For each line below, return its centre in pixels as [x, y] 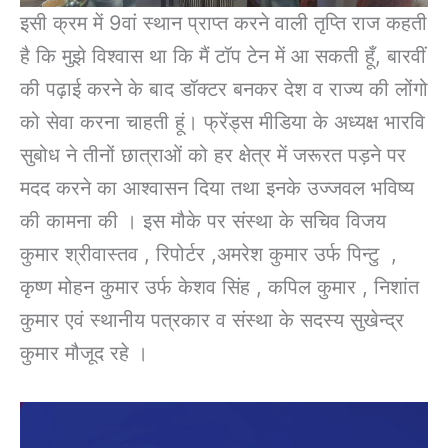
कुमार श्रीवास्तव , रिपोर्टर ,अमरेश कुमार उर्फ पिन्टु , [208, 253]
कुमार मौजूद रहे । [84, 352]
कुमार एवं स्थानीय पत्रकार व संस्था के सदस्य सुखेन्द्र [212, 319]
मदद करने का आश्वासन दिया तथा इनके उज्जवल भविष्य [217, 187]
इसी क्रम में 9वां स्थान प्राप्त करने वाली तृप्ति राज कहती [223, 22]
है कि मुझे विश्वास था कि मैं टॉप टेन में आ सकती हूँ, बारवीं [223, 55]
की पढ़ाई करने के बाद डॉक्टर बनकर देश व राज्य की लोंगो [224, 88]
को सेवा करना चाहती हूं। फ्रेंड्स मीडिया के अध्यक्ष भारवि [222, 121]
